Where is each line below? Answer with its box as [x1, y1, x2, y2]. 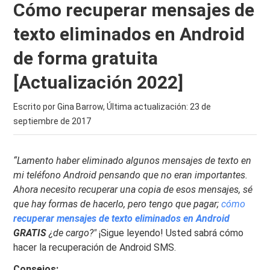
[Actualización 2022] [13, 72, 184, 93]
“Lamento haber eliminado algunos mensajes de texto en [13, 155, 252, 166]
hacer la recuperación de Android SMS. [13, 242, 177, 253]
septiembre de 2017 [13, 116, 92, 126]
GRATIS [13, 227, 47, 239]
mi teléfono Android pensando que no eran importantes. [13, 169, 248, 181]
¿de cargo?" [46, 227, 97, 239]
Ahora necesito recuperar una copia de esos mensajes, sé [13, 184, 253, 195]
